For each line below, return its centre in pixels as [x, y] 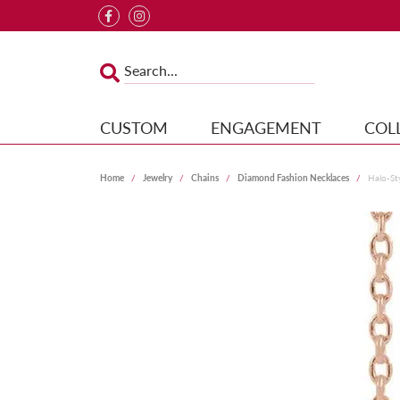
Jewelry [158, 177]
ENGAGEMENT [266, 127]
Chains [205, 177]
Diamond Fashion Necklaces [293, 177]
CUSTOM [134, 127]
